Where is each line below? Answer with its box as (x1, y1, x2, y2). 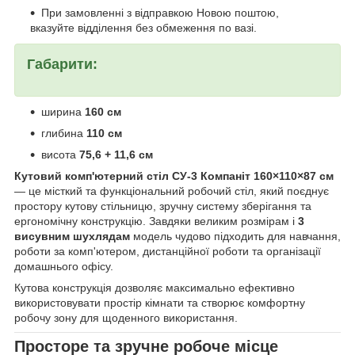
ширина (41, 105, 85, 118)
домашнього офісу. (14, 259, 113, 273)
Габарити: (27, 56, 97, 73)
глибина (41, 126, 86, 139)
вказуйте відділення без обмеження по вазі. (30, 21, 257, 35)
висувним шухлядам (14, 229, 130, 242)
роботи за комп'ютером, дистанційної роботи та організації (14, 244, 321, 258)
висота (41, 147, 79, 161)
